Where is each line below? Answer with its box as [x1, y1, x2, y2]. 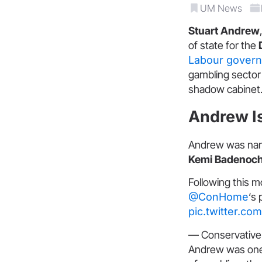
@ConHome [188, 191, 249, 204]
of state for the [188, 39, 258, 51]
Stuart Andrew [188, 25, 260, 37]
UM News [200, 2, 242, 14]
